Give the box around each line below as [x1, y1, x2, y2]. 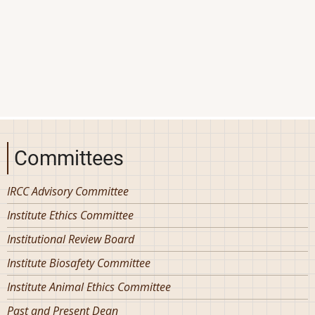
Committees [14, 146, 124, 170]
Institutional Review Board [7, 231, 134, 247]
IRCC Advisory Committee [7, 183, 129, 199]
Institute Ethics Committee [7, 207, 134, 223]
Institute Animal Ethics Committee [7, 278, 171, 295]
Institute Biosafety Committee [7, 255, 150, 271]
